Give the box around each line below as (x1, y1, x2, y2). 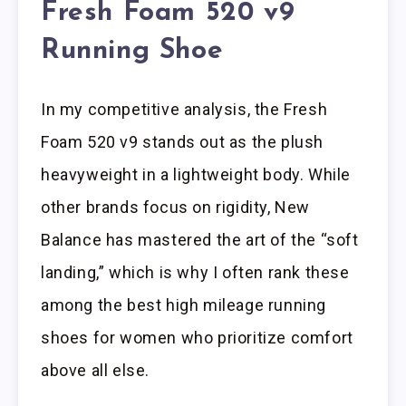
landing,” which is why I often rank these (41, 263, 350, 283)
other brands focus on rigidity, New (41, 198, 311, 217)
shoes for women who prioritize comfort (41, 328, 353, 348)
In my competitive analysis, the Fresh (41, 100, 328, 120)
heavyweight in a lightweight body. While (41, 165, 352, 185)
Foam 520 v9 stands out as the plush (41, 132, 324, 152)
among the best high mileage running (41, 295, 327, 315)
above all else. (41, 361, 150, 381)
